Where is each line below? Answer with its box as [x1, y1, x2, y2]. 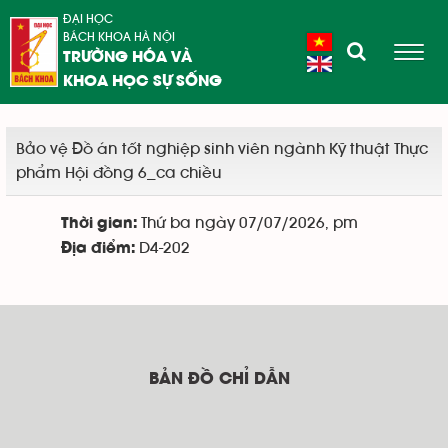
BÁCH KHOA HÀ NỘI [62, 31, 175, 43]
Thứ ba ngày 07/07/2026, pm [137, 215, 358, 231]
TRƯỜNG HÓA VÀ [62, 51, 192, 65]
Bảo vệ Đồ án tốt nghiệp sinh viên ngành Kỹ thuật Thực [16, 141, 428, 157]
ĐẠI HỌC [62, 13, 113, 25]
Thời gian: [61, 217, 137, 231]
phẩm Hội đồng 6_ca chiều [16, 165, 222, 181]
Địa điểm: [61, 242, 135, 256]
